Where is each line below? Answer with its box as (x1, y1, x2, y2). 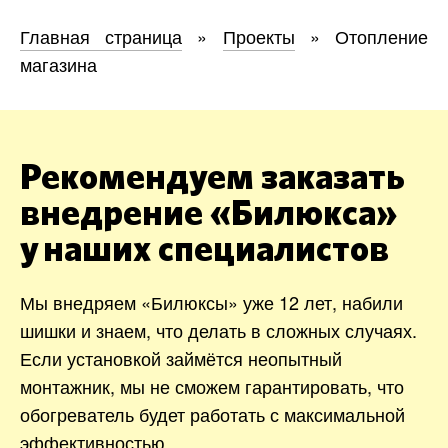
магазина (20, 50, 97, 77)
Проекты (222, 22, 295, 49)
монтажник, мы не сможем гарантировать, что (20, 372, 404, 399)
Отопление (335, 22, 429, 49)
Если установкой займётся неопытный (20, 344, 342, 371)
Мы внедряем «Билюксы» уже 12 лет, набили (20, 288, 403, 315)
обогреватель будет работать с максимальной (20, 400, 405, 427)
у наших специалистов (20, 231, 389, 268)
